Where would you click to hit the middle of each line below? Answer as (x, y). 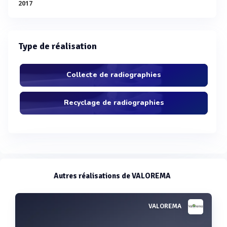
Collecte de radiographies (114, 75)
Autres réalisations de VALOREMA (112, 176)
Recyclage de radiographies (114, 103)
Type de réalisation (58, 46)
